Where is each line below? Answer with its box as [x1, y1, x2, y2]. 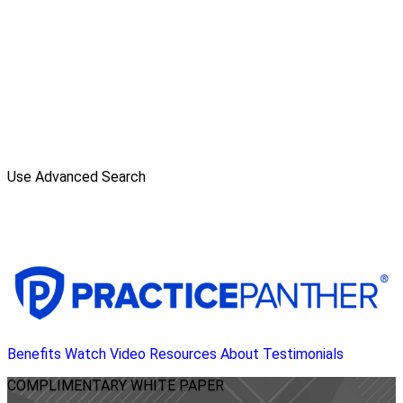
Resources [149, 345, 217, 363]
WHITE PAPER [130, 377, 224, 395]
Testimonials [263, 345, 344, 363]
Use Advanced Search [7, 168, 146, 185]
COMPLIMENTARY [7, 377, 130, 395]
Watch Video [65, 345, 146, 363]
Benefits [7, 345, 61, 363]
